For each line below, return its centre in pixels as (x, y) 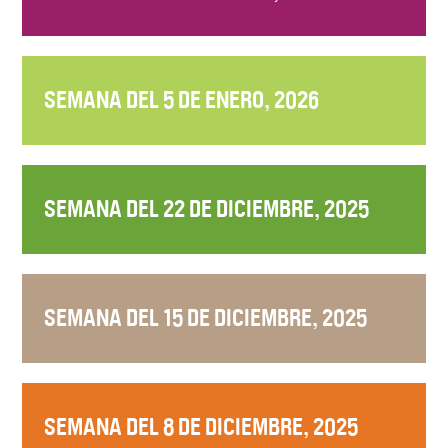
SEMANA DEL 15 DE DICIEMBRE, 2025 (206, 317)
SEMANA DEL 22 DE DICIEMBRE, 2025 (207, 208)
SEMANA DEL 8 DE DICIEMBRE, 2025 (201, 426)
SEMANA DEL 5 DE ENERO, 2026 (182, 99)
